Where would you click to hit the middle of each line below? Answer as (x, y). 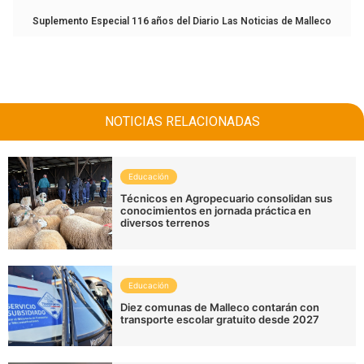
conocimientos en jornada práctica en (216, 210)
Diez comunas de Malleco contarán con (220, 307)
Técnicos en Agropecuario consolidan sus (227, 198)
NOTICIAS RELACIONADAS (182, 121)
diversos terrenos (165, 222)
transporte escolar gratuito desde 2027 (220, 319)
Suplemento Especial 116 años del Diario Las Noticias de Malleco (182, 21)
